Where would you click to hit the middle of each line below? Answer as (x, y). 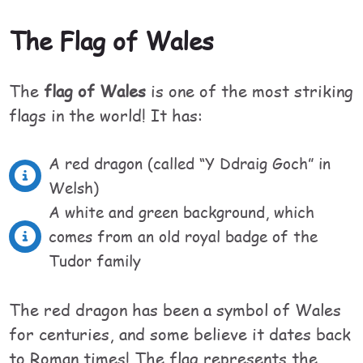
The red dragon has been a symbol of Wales (175, 309)
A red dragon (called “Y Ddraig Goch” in (190, 163)
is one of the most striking (250, 90)
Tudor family (95, 261)
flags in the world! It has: (106, 115)
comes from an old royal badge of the (184, 236)
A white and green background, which (182, 212)
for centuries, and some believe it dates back (180, 333)
